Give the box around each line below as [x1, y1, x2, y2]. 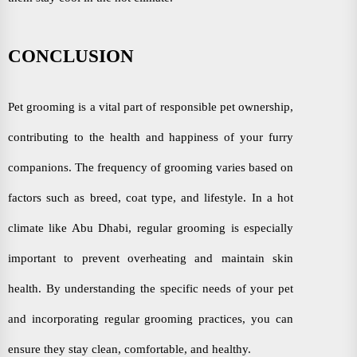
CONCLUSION [8, 45, 134, 66]
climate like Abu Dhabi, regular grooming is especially [8, 221, 293, 234]
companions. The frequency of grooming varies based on [8, 160, 293, 174]
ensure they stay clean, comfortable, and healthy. [8, 342, 251, 355]
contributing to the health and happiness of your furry [8, 130, 293, 143]
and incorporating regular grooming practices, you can [8, 312, 293, 325]
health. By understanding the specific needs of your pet [8, 281, 293, 295]
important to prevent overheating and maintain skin [8, 251, 293, 265]
